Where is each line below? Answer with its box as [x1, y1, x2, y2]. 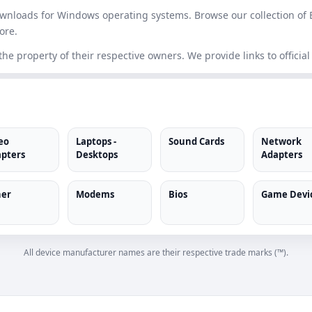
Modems [76, 188, 115, 201]
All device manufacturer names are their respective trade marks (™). [24, 247, 288, 258]
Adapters [260, 148, 302, 161]
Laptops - [76, 135, 117, 148]
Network [260, 135, 302, 148]
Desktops [76, 148, 118, 161]
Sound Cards [169, 135, 224, 148]
